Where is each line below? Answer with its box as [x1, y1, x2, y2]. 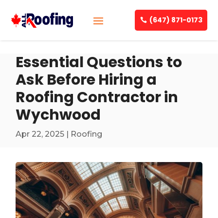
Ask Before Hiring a [16, 70, 157, 90]
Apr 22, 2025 [16, 129, 65, 139]
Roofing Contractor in [16, 87, 179, 108]
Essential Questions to [16, 52, 182, 73]
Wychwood [16, 105, 101, 125]
